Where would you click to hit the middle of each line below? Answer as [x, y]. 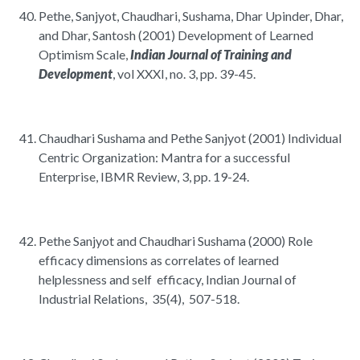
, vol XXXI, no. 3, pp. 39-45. [184, 74]
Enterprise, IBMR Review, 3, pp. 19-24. [144, 177]
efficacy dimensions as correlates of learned [159, 260]
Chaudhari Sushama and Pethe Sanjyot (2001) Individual [190, 138]
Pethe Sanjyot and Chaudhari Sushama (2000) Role [176, 241]
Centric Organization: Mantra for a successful [166, 157]
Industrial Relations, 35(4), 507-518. [139, 299]
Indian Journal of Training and [211, 55]
